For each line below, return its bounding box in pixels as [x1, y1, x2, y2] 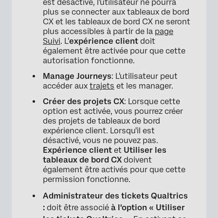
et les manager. [114, 81, 173, 91]
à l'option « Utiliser [111, 203, 185, 213]
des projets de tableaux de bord [43, 116, 160, 126]
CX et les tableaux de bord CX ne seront [43, 17, 190, 27]
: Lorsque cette [124, 97, 180, 107]
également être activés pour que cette [43, 165, 185, 175]
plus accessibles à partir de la [43, 27, 155, 36]
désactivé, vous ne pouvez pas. [43, 136, 158, 145]
